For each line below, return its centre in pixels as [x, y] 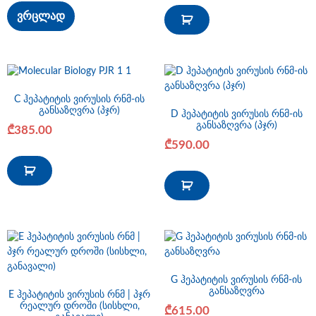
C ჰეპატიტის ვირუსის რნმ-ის [80, 99]
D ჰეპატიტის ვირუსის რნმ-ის [236, 114]
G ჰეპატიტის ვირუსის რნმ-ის [237, 280]
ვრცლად [41, 17]
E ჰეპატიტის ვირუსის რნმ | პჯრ [80, 295]
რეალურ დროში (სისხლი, [79, 306]
